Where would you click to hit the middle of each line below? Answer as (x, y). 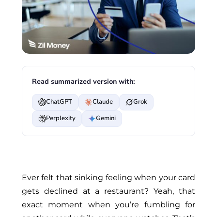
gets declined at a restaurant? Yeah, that (108, 191)
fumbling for (167, 204)
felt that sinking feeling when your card (117, 177)
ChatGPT (59, 102)
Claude (102, 102)
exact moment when (69, 204)
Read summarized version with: (83, 81)
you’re (127, 204)
